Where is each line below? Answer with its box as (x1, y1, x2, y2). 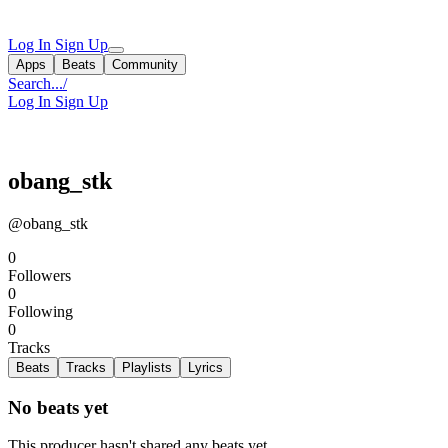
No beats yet (8, 396, 108, 418)
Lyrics (188, 359, 223, 375)
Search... (8, 75, 63, 92)
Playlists (122, 359, 172, 375)
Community (112, 57, 178, 72)
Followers (8, 266, 71, 284)
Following (8, 302, 73, 320)
